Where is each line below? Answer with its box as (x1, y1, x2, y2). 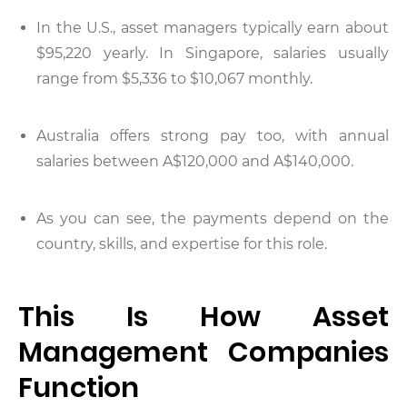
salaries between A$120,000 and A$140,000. (36, 153, 353, 170)
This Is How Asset (18, 298, 389, 336)
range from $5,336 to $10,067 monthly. (36, 70, 313, 87)
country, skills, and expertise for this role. (36, 235, 327, 253)
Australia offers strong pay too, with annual (36, 127, 389, 144)
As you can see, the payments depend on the (36, 210, 389, 227)
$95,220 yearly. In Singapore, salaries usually (36, 45, 389, 62)
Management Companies (18, 333, 389, 372)
